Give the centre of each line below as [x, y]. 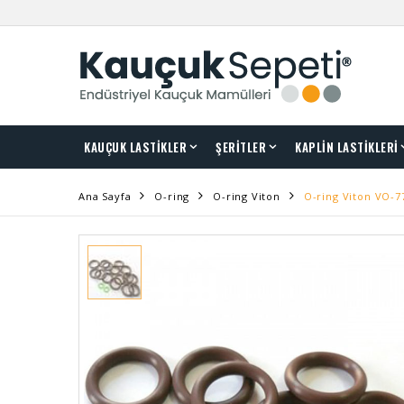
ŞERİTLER [241, 147]
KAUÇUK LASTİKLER [135, 147]
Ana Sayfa [105, 196]
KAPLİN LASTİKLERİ [347, 147]
